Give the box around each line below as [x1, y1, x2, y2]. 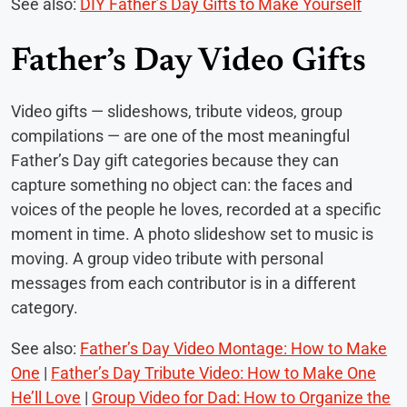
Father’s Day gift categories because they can [11, 150, 339, 170]
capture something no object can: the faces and [11, 174, 352, 194]
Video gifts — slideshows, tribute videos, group [11, 101, 342, 121]
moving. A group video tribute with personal [11, 248, 323, 268]
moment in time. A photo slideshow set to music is [11, 223, 373, 243]
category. [11, 297, 78, 317]
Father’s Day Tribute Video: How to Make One [51, 362, 376, 382]
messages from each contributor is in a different [11, 273, 356, 293]
